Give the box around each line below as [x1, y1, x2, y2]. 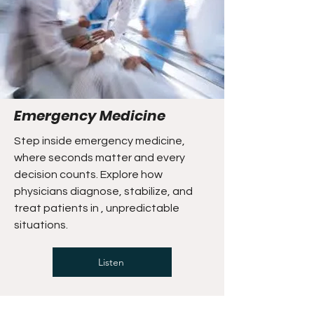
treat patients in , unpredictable [14, 203, 179, 214]
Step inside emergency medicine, [14, 135, 185, 146]
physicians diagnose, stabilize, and [14, 186, 193, 197]
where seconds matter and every [14, 152, 185, 163]
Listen [97, 256, 124, 268]
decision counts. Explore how [14, 169, 163, 180]
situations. [14, 219, 68, 231]
